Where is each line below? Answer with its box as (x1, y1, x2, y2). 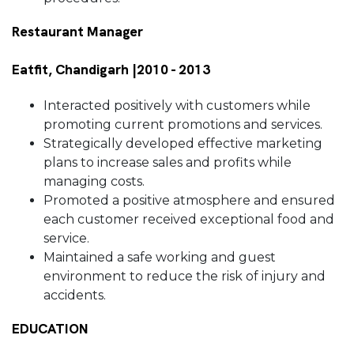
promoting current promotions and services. (43, 117, 326, 133)
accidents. (43, 288, 109, 303)
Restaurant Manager (12, 23, 143, 41)
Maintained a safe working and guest (43, 250, 276, 265)
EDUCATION (12, 320, 92, 338)
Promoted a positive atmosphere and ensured (43, 193, 335, 209)
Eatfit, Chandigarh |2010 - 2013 (12, 61, 214, 79)
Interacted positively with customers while (43, 98, 311, 114)
